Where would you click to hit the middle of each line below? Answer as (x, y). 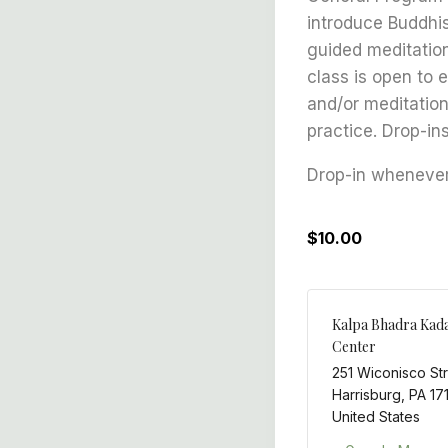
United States (376, 416)
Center (354, 346)
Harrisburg (366, 394)
